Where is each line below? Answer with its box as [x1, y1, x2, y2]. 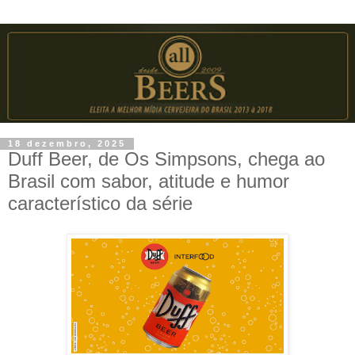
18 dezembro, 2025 [8, 139, 126, 149]
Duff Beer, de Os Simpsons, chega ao [8, 148, 325, 170]
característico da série [8, 193, 193, 215]
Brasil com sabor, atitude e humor [8, 170, 289, 193]
